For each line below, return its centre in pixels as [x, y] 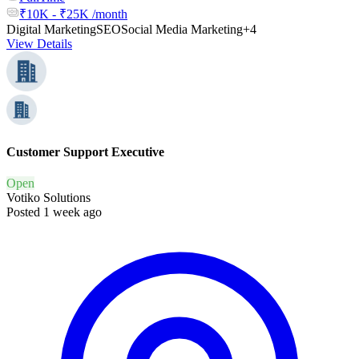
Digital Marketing [51, 29]
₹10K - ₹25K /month [73, 14]
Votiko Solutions [48, 198]
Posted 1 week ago [54, 212]
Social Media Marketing [182, 29]
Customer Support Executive [85, 152]
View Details [39, 43]
